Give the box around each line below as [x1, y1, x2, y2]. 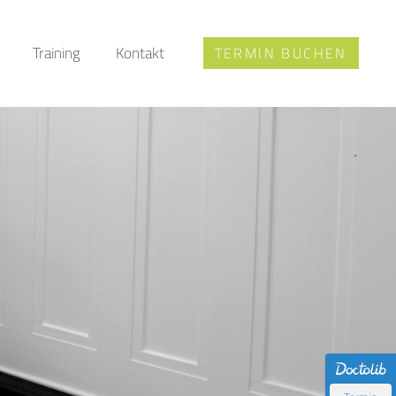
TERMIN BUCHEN [214, 40, 347, 66]
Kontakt [115, 39, 164, 67]
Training [32, 39, 80, 67]
